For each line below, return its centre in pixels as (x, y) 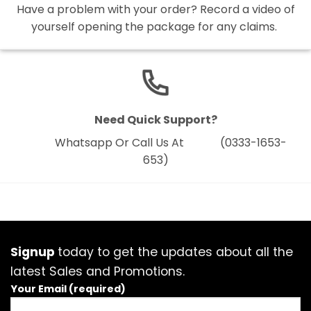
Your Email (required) (68, 289)
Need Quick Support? (155, 120)
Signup (34, 252)
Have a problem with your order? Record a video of (155, 10)
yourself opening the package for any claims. (155, 27)
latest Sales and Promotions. (98, 272)
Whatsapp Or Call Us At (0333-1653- (155, 143)
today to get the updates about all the (175, 252)
